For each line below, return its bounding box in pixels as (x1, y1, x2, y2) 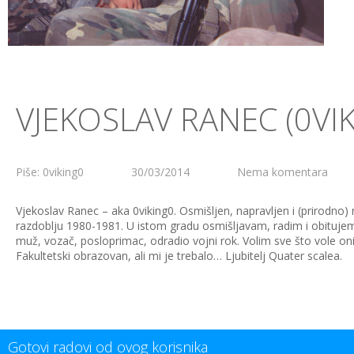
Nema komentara (237, 164, 328, 179)
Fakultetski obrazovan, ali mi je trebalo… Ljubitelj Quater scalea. (16, 248, 342, 263)
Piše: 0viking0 (16, 164, 84, 179)
